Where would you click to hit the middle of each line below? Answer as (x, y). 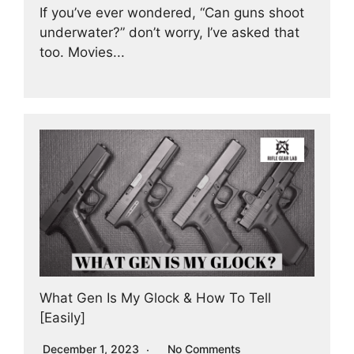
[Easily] (62, 317)
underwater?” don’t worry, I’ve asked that (169, 33)
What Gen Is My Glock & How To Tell (155, 298)
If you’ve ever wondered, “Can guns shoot (172, 13)
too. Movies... (82, 53)
